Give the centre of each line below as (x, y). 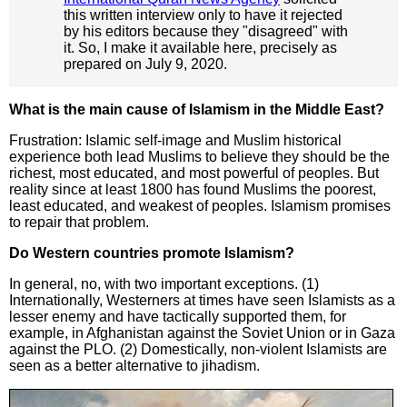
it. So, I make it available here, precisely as (200, 47)
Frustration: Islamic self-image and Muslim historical (175, 140)
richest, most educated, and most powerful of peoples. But (194, 173)
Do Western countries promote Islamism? (152, 253)
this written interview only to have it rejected (203, 15)
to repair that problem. (79, 222)
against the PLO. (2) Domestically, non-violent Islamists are (198, 349)
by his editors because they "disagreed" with (206, 31)
